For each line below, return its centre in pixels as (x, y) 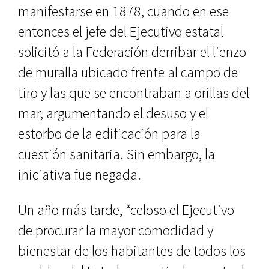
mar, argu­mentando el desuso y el (113, 113)
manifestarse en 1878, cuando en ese (123, 11)
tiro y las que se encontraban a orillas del (134, 93)
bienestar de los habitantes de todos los (132, 251)
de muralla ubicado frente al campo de (128, 72)
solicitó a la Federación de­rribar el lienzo (132, 52)
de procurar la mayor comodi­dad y (116, 230)
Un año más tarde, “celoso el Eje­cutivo (126, 210)
